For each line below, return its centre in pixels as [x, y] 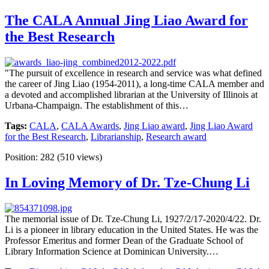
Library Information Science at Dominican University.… [112, 251]
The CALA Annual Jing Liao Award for [126, 20]
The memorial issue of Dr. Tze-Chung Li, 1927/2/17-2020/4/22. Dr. [133, 219]
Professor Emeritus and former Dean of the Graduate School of [124, 240]
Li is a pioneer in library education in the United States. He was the [131, 229]
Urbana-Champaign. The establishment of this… [97, 105]
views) [88, 157]
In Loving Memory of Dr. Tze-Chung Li [127, 182]
